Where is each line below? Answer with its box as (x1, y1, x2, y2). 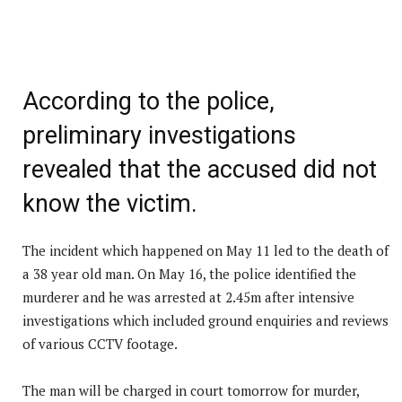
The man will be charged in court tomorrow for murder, (22, 380, 359, 399)
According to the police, (22, 86, 275, 116)
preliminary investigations (22, 120, 296, 150)
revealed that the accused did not (22, 154, 377, 184)
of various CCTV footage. (22, 334, 178, 353)
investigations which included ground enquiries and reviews (22, 310, 389, 329)
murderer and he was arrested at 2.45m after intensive (22, 287, 354, 306)
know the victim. (22, 188, 197, 218)
